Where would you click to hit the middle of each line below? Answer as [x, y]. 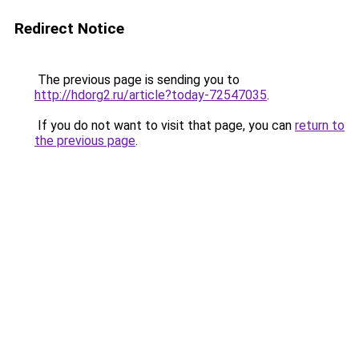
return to [320, 125]
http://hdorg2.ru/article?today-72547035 [151, 95]
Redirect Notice [69, 28]
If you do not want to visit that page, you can [165, 125]
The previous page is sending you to [137, 80]
